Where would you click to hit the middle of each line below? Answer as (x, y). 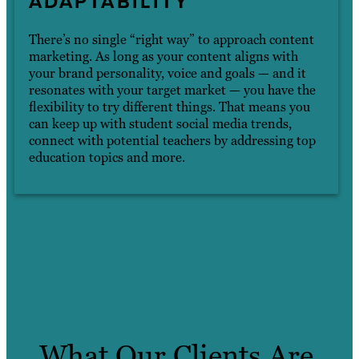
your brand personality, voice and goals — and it (167, 74)
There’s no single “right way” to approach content (171, 40)
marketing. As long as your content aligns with (163, 57)
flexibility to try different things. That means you (169, 107)
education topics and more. (107, 158)
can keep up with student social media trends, (160, 124)
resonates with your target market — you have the (172, 91)
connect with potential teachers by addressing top (172, 141)
